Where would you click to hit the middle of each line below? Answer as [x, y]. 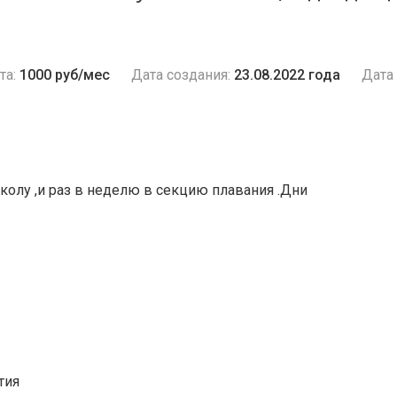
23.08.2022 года [287, 75]
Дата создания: [181, 75]
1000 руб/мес [65, 75]
